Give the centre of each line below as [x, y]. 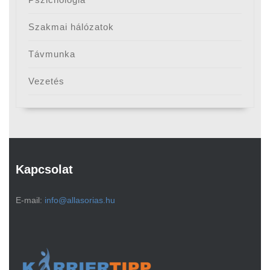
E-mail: [30, 200]
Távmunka [52, 54]
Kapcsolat [45, 169]
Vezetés [47, 81]
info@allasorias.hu [80, 200]
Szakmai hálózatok [71, 27]
